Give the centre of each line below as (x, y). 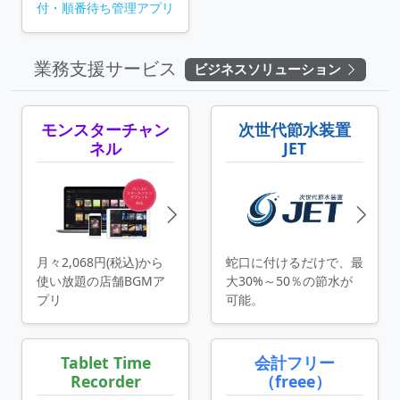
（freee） (295, 382)
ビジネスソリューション (267, 69)
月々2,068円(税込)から (100, 262)
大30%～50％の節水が (289, 281)
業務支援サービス (107, 68)
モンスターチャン (105, 129)
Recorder (105, 382)
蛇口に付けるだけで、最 (295, 262)
